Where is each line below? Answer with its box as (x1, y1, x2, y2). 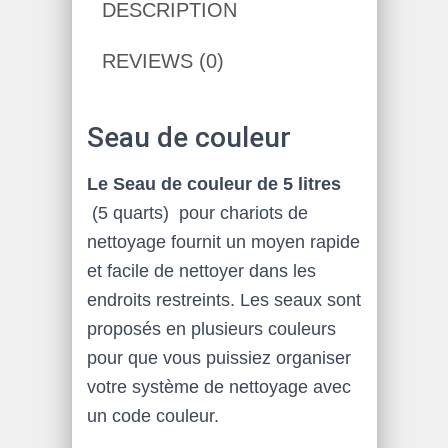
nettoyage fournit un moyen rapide (86, 232, 360, 252)
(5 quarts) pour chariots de (86, 203, 308, 223)
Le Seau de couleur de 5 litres (86, 174, 341, 194)
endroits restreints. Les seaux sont (86, 290, 361, 310)
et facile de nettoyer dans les (86, 261, 316, 281)
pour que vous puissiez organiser (86, 348, 351, 368)
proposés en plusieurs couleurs (86, 319, 336, 339)
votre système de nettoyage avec (86, 377, 351, 397)
